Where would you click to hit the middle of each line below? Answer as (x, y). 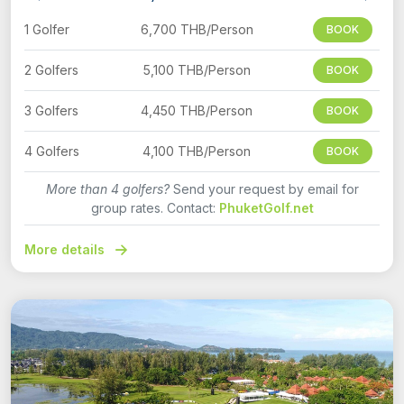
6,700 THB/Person (197, 29)
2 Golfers (51, 69)
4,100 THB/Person (197, 151)
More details (66, 249)
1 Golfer (47, 29)
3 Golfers (51, 110)
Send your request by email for (264, 188)
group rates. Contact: (155, 207)
